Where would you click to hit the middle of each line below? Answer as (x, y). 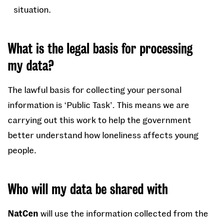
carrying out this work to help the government (100, 120)
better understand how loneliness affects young (103, 135)
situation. (33, 9)
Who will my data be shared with (89, 189)
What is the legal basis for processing (100, 49)
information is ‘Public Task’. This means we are (99, 105)
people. (23, 150)
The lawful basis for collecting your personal (95, 90)
